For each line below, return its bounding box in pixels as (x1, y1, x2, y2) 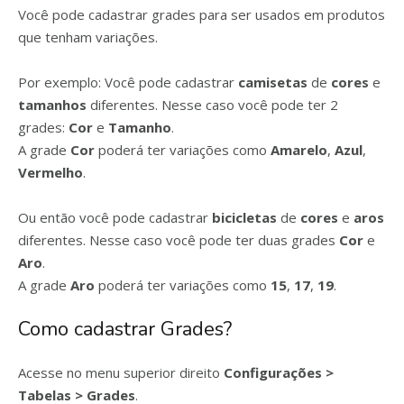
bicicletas (212, 208, 280, 226)
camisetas (238, 73, 311, 91)
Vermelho (18, 163, 83, 181)
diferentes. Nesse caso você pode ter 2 (87, 96, 338, 114)
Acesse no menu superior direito (18, 363, 224, 381)
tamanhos (18, 96, 87, 114)
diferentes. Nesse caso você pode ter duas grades (18, 231, 339, 249)
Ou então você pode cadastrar (18, 208, 212, 226)
